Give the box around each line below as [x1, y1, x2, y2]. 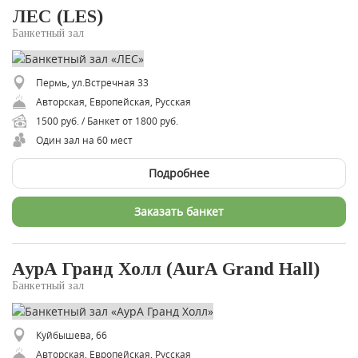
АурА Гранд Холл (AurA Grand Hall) [12, 258, 320, 279]
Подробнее [149, 165, 209, 181]
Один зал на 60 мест [36, 133, 133, 146]
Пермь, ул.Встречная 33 [36, 75, 149, 89]
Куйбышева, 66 [36, 328, 107, 341]
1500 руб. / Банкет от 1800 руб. [36, 113, 178, 127]
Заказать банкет [134, 203, 224, 219]
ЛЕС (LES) [12, 6, 103, 26]
